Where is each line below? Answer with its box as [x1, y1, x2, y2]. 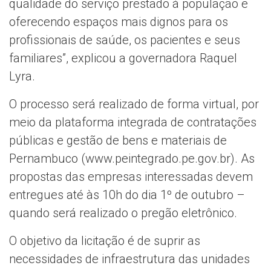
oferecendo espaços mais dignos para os [9, 15, 228, 30]
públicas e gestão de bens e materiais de [9, 133, 227, 148]
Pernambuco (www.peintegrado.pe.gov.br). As [9, 151, 255, 166]
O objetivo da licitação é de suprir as [9, 233, 200, 249]
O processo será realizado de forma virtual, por [9, 97, 259, 112]
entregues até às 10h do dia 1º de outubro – [9, 188, 245, 203]
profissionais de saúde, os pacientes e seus [9, 33, 240, 48]
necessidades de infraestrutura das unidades [9, 252, 250, 267]
